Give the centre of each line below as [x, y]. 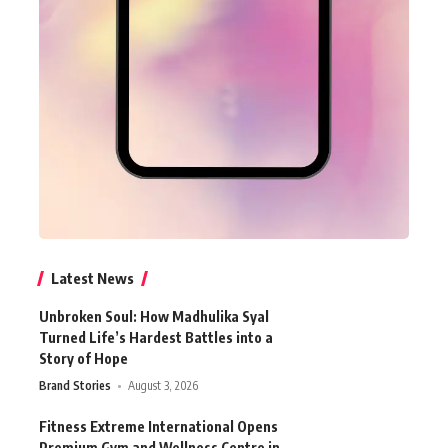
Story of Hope [83, 359]
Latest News [92, 278]
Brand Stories [75, 386]
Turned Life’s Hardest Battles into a [156, 338]
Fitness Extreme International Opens [158, 427]
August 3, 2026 [163, 386]
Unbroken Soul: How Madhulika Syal [154, 317]
